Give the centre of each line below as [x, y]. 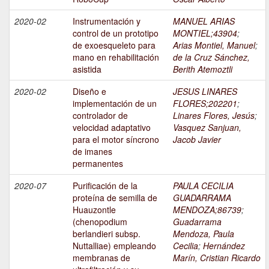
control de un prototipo [116, 33]
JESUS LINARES [205, 92]
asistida [87, 69]
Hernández [224, 246]
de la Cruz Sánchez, [211, 57]
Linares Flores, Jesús [214, 116]
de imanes [92, 152]
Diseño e [89, 92]
